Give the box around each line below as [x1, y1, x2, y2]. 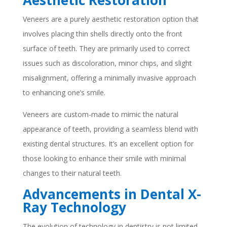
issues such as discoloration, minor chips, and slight [22, 58, 192, 68]
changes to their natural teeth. [22, 168, 122, 178]
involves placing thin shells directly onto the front [22, 29, 182, 39]
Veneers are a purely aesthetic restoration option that [22, 14, 199, 24]
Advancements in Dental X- [22, 185, 201, 203]
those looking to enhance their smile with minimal [22, 154, 186, 163]
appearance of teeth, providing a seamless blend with [22, 124, 198, 134]
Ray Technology [22, 198, 126, 216]
